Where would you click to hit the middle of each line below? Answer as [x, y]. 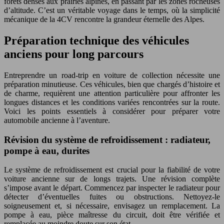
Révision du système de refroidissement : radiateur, [107, 139]
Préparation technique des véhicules [96, 40]
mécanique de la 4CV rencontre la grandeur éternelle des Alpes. [104, 19]
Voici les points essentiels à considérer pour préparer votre [112, 111]
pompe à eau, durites [47, 150]
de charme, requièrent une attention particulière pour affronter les [112, 93]
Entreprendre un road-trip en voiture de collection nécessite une [112, 75]
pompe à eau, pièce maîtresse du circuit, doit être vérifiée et [112, 215]
